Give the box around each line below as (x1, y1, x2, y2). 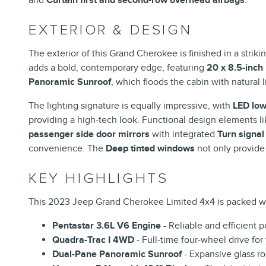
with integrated (150, 128, 217, 140)
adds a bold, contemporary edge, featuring (28, 61, 207, 74)
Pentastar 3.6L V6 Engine (52, 219, 161, 232)
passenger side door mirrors (28, 128, 150, 140)
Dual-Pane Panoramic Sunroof (52, 248, 182, 260)
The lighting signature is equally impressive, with (28, 99, 233, 112)
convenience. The (28, 142, 106, 154)
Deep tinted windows (106, 142, 195, 154)
